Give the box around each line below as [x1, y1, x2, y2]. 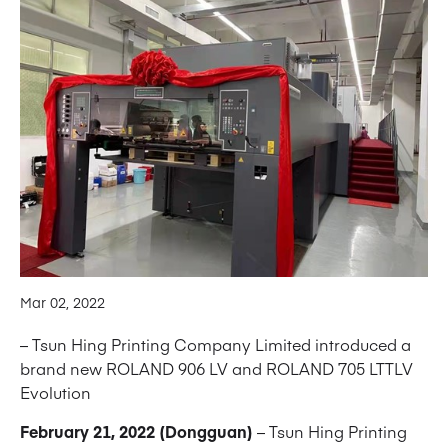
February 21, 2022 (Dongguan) [20, 420, 253, 443]
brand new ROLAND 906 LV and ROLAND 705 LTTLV [20, 357, 413, 380]
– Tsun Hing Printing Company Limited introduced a [20, 333, 411, 356]
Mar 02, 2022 [20, 292, 105, 313]
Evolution [20, 381, 91, 404]
